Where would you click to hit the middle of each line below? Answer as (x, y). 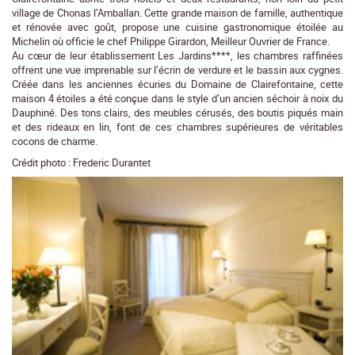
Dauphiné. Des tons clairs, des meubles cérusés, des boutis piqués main (177, 113)
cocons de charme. (55, 141)
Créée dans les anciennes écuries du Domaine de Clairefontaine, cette (177, 84)
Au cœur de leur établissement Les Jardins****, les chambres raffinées (177, 56)
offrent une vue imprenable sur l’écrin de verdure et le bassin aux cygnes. (177, 70)
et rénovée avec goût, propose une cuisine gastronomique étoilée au (177, 27)
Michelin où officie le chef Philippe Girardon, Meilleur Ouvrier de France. (171, 42)
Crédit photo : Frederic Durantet (81, 163)
